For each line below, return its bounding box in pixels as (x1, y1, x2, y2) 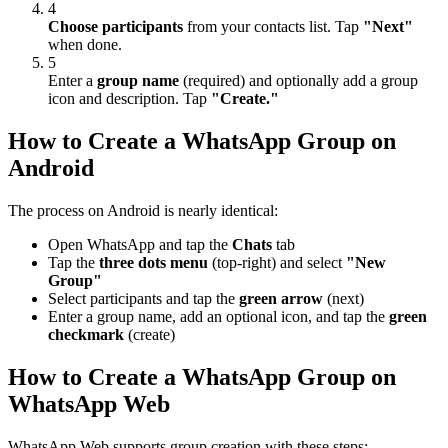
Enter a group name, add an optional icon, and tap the (48, 308, 389, 326)
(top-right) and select (208, 254, 346, 272)
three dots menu (99, 254, 208, 272)
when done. (48, 36, 122, 54)
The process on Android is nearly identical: (8, 202, 278, 220)
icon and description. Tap (48, 90, 211, 108)
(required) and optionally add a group (179, 72, 418, 90)
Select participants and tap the (48, 290, 239, 308)
